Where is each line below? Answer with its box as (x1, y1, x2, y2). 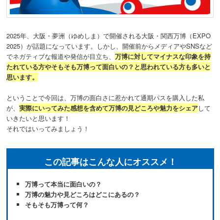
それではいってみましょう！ (6, 123, 90, 133)
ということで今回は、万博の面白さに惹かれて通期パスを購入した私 (6, 92, 205, 102)
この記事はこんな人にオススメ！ (44, 155, 177, 168)
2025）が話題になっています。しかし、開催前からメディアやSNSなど (6, 41, 213, 51)
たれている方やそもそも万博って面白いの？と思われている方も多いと (6, 61, 211, 71)
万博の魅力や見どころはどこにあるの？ (25, 189, 140, 199)
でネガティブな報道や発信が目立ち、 (6, 51, 115, 61)
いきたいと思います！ (6, 113, 71, 123)
